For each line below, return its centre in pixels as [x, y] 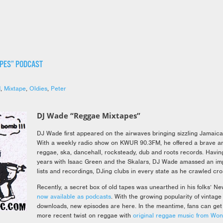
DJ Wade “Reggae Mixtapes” [89, 116]
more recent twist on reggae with [85, 216]
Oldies [38, 88]
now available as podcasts [74, 197]
